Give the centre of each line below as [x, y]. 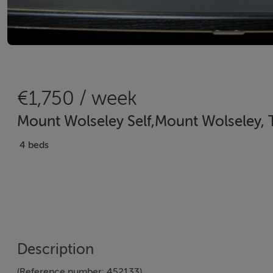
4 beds [34, 145]
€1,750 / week [77, 98]
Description [55, 250]
